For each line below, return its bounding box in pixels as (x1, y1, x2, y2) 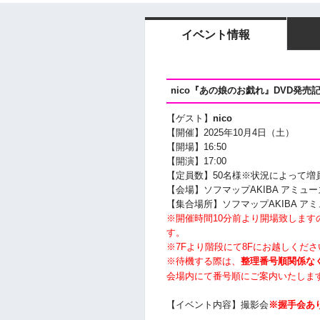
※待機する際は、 (166, 256, 241, 267)
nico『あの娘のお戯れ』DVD (170, 85, 293, 96)
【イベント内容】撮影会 (166, 299, 269, 311)
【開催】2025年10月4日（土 (166, 127, 285, 139)
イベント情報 (181, 29, 250, 41)
